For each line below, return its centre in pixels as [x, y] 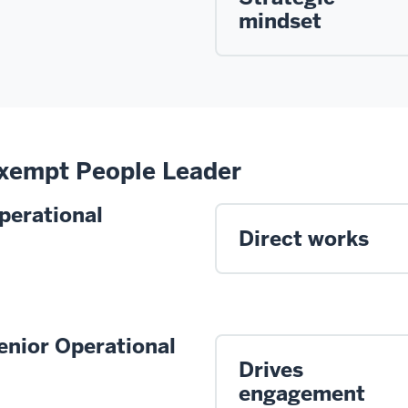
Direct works [304, 238]
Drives [271, 369]
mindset [280, 20]
